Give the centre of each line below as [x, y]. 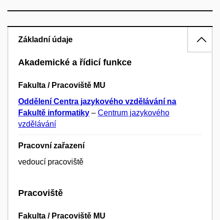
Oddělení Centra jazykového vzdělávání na [97, 102]
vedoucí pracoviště [51, 162]
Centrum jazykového [134, 113]
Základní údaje [45, 39]
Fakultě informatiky [54, 113]
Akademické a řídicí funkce [75, 62]
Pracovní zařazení [51, 146]
